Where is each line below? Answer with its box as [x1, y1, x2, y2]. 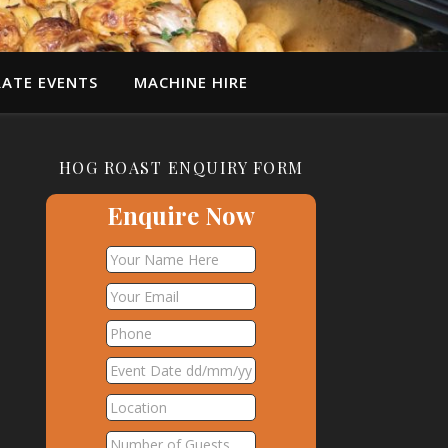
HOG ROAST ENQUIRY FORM [58, 157, 304, 178]
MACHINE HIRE [133, 72, 248, 92]
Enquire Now [107, 199, 255, 231]
